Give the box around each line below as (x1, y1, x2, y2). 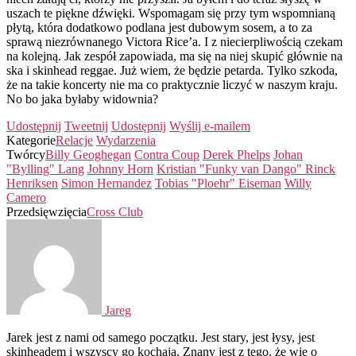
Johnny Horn (87, 161, 153, 176)
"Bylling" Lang (6, 161, 84, 176)
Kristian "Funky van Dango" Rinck (157, 161, 335, 176)
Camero (6, 190, 46, 204)
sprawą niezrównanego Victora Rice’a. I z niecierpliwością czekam (6, 34, 342, 48)
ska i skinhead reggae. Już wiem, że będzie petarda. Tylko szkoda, (6, 63, 338, 77)
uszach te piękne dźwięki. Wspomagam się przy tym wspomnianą (6, 6, 335, 20)
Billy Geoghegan (45, 147, 131, 161)
